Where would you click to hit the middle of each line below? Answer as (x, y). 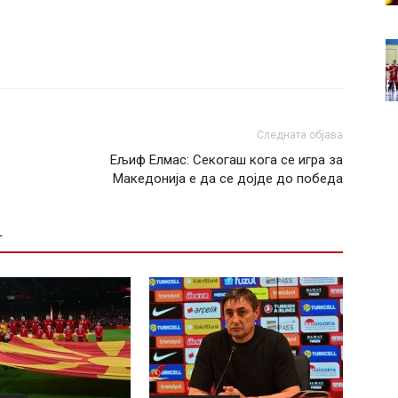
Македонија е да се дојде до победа (228, 179)
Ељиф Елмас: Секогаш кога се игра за (227, 160)
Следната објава (300, 135)
